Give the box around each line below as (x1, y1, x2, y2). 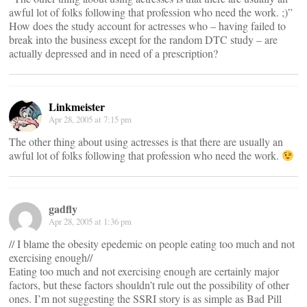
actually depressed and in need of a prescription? (9, 46, 218, 60)
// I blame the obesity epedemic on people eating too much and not (9, 236, 295, 251)
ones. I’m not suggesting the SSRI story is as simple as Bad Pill (9, 291, 282, 306)
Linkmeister (49, 99, 105, 114)
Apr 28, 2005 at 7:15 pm (49, 113, 132, 125)
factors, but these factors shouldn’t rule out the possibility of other (9, 278, 289, 292)
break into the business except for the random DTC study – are (9, 32, 278, 47)
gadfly (49, 201, 77, 217)
